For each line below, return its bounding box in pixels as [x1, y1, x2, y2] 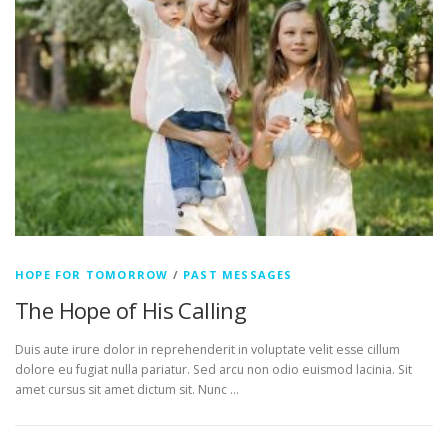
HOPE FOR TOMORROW [15, 267, 169, 283]
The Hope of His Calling [15, 295, 247, 326]
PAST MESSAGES [183, 267, 293, 283]
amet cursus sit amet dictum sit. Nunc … [15, 381, 239, 399]
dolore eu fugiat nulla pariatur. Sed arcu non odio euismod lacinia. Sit [15, 361, 412, 379]
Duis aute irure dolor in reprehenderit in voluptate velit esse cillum [15, 341, 400, 359]
